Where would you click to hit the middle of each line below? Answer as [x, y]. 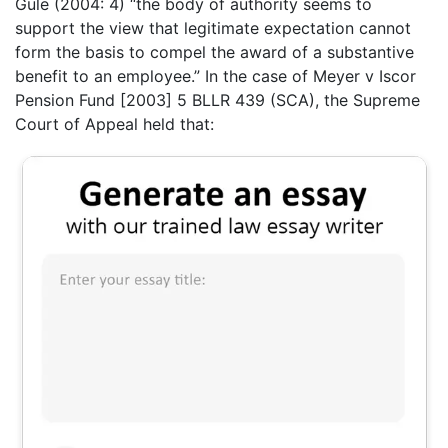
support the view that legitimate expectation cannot [213, 28]
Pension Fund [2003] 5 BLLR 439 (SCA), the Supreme [217, 100]
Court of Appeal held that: [114, 124]
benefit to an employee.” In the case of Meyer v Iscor [215, 76]
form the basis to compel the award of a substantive [214, 52]
